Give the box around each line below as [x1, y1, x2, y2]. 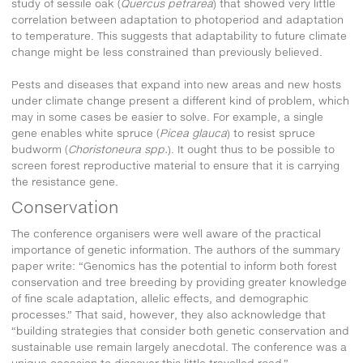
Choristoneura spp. [68, 142, 168, 156]
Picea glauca [160, 126, 227, 139]
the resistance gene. [11, 174, 118, 188]
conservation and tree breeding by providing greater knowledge [11, 275, 347, 288]
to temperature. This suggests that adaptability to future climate [11, 28, 347, 42]
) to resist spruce [227, 126, 315, 139]
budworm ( [11, 142, 68, 156]
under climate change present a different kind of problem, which [11, 93, 349, 107]
